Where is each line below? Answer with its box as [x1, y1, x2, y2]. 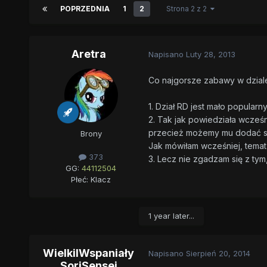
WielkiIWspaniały [43, 246, 135, 259]
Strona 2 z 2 [166, 4, 210, 13]
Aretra [71, 47, 106, 60]
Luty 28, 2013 [185, 49, 235, 60]
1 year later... [148, 210, 194, 221]
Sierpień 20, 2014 [185, 249, 250, 259]
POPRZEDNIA [60, 4, 110, 13]
